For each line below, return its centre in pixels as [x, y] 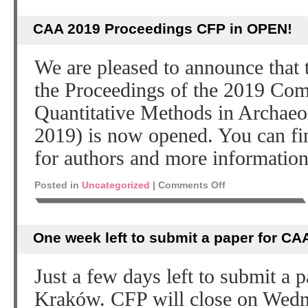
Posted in [57, 185]
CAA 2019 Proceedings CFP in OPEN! [162, 29]
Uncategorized [116, 185]
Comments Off [192, 185]
